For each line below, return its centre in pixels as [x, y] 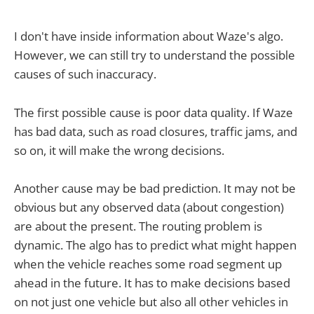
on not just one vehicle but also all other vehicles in [151, 301]
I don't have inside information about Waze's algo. [149, 36]
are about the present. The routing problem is [138, 226]
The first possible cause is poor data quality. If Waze [153, 112]
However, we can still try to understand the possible [155, 55]
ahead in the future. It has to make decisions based [152, 282]
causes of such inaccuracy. [85, 74]
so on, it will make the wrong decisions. [119, 150]
